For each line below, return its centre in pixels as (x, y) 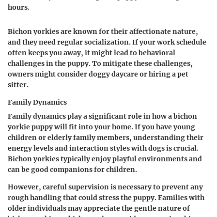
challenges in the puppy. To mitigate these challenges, (100, 63)
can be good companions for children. (72, 169)
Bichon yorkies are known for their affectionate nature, (103, 31)
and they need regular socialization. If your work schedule (107, 42)
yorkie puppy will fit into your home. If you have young (101, 127)
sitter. (18, 85)
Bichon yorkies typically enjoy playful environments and (105, 159)
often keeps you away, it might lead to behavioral (92, 53)
